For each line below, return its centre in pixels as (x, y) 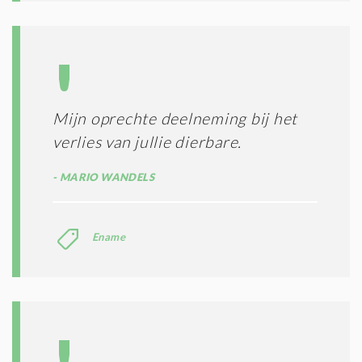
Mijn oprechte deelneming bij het (175, 119)
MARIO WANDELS (106, 177)
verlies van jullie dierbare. (147, 142)
